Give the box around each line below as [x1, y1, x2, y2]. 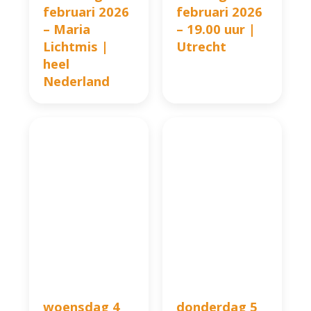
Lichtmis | [43, 37, 109, 56]
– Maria [43, 20, 91, 38]
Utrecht [176, 37, 226, 56]
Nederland [43, 72, 110, 90]
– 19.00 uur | [176, 20, 255, 38]
